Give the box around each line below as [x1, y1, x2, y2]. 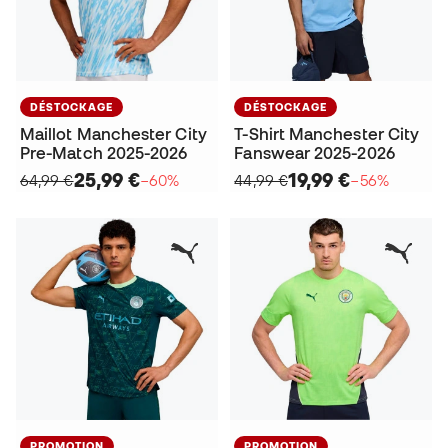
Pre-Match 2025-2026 [20, 144, 188, 163]
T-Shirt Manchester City [234, 125, 420, 144]
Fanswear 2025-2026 [234, 144, 395, 163]
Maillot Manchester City [20, 125, 207, 144]
